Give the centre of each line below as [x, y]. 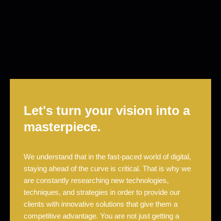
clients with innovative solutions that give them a [101, 204]
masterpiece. [62, 127]
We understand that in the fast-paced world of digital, [107, 157]
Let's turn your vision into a [107, 111]
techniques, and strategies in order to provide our [102, 192]
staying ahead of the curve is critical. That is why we [107, 169]
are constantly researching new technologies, [96, 181]
